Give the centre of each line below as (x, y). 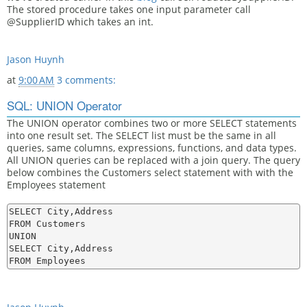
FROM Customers (47, 224)
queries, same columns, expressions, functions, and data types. (152, 148)
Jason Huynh (36, 59)
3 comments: (86, 80)
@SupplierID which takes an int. (80, 22)
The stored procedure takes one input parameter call (129, 9)
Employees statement (56, 185)
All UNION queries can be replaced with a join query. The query (153, 160)
